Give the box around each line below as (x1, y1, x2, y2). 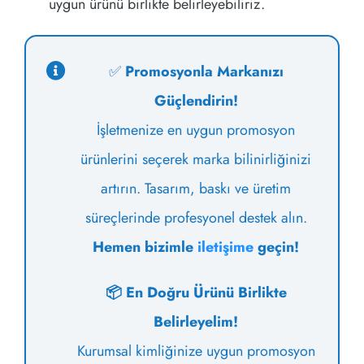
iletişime (197, 236, 253, 258)
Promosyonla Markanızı (124, 61, 284, 83)
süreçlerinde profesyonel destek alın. (84, 207, 307, 229)
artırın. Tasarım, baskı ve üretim (101, 178, 291, 200)
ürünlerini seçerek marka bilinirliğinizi (80, 149, 311, 171)
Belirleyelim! (154, 311, 238, 333)
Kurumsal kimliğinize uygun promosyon (76, 340, 315, 362)
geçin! (253, 236, 299, 258)
